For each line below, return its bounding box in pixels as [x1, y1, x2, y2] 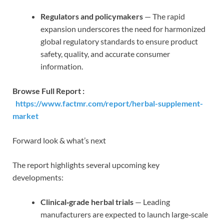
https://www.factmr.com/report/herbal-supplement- [15, 98, 203, 108]
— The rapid [143, 11, 185, 21]
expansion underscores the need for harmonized [40, 23, 205, 33]
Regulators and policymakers [40, 11, 143, 21]
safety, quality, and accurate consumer [40, 48, 170, 58]
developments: [12, 172, 63, 182]
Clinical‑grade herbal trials [40, 196, 133, 206]
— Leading [133, 196, 170, 206]
